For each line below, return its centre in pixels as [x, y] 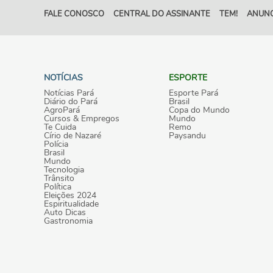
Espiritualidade [71, 204]
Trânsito [59, 178]
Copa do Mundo [199, 110]
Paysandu [187, 135]
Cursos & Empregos [82, 118]
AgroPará [62, 110]
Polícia [56, 144]
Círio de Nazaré [73, 135]
